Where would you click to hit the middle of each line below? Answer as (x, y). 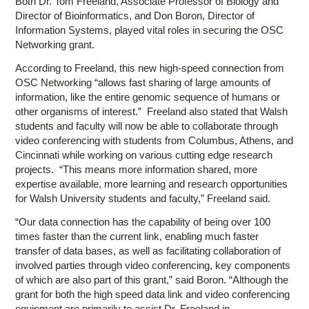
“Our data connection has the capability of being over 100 (143, 221)
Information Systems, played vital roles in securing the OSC (150, 30)
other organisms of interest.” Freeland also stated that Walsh (152, 111)
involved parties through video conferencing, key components (153, 265)
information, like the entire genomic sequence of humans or (148, 97)
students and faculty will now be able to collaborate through (147, 126)
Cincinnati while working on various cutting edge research (144, 154)
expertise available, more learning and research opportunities (152, 183)
